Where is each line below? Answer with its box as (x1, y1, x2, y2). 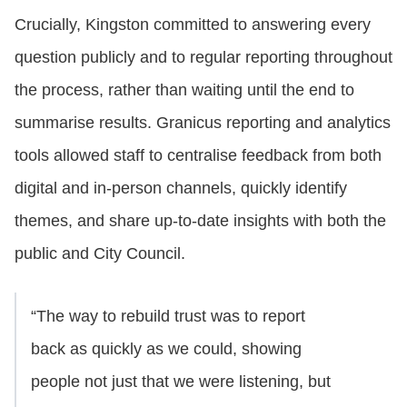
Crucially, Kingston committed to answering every (15, 15, 371, 34)
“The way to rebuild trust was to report (31, 306, 305, 325)
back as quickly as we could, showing (31, 339, 302, 358)
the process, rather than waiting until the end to (15, 80, 354, 99)
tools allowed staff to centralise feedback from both (15, 145, 382, 164)
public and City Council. (15, 243, 185, 263)
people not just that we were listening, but (31, 372, 331, 391)
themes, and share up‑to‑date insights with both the (15, 211, 386, 230)
